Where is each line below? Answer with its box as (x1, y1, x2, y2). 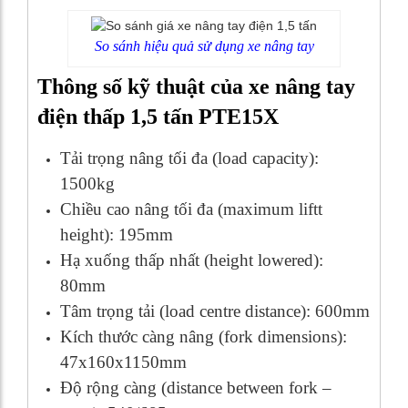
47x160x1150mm (60, 352, 187, 372)
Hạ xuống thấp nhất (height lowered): (60, 250, 323, 270)
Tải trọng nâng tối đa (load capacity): (60, 148, 319, 168)
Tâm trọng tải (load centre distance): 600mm (60, 301, 370, 321)
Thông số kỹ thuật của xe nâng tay (37, 74, 355, 98)
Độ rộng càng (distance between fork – (60, 377, 331, 397)
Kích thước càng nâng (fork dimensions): (60, 326, 347, 346)
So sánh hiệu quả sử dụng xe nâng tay (94, 37, 314, 54)
